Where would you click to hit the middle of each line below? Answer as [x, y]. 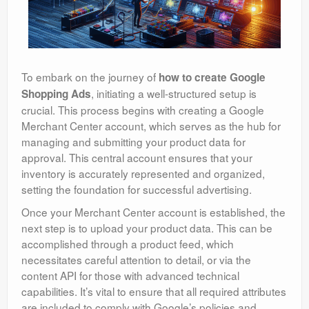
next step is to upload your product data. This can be [147, 228]
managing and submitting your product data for [133, 142]
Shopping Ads [56, 94]
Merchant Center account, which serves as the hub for [151, 126]
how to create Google [212, 78]
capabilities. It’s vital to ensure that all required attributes [154, 291]
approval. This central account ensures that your [137, 158]
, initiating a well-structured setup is [174, 93]
